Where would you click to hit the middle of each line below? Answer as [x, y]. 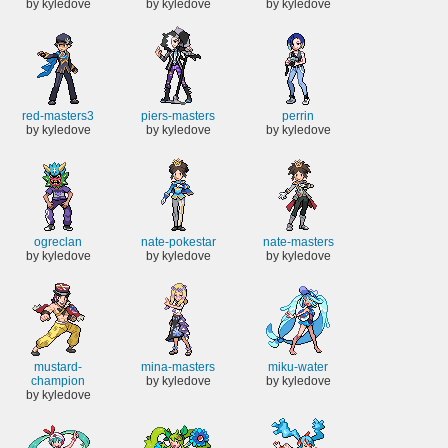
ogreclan [58, 241]
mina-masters [178, 367]
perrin [298, 116]
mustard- [58, 367]
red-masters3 [58, 116]
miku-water [298, 367]
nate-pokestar [178, 241]
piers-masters [178, 116]
